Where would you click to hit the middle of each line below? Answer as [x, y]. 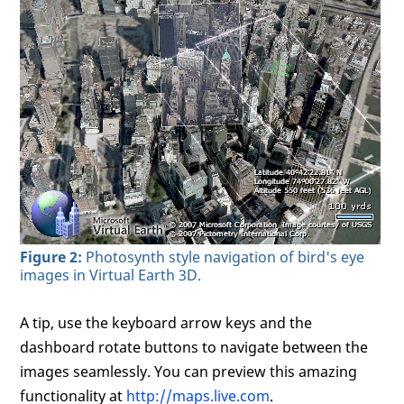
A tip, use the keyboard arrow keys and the [166, 322]
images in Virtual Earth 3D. [111, 275]
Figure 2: [51, 257]
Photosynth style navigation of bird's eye [224, 257]
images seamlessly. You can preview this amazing [189, 371]
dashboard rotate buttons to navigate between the [194, 347]
